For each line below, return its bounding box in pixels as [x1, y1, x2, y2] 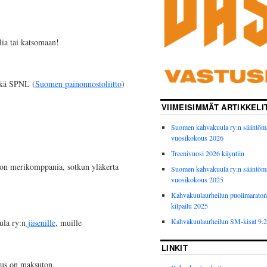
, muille [55, 216, 82, 228]
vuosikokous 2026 [171, 133, 223, 143]
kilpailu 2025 [171, 201, 208, 211]
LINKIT [162, 242, 188, 254]
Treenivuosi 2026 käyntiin [171, 148, 244, 159]
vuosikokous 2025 [171, 175, 223, 185]
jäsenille [26, 216, 55, 228]
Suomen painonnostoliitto [35, 77, 122, 89]
